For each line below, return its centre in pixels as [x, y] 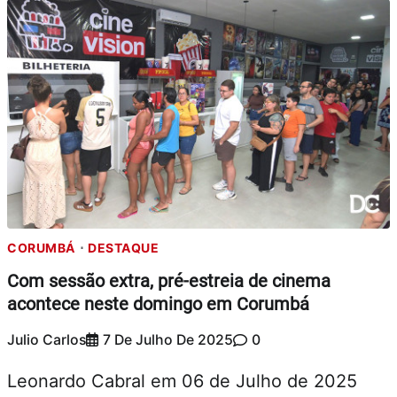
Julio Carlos [47, 340]
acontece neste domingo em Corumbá [158, 304]
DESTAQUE [123, 248]
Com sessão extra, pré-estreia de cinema [169, 280]
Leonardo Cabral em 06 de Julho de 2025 [182, 381]
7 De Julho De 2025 [168, 340]
